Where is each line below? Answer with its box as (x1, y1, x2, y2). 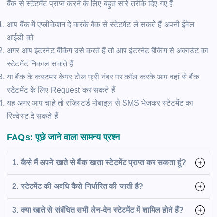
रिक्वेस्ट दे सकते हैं (7, 111, 58, 120)
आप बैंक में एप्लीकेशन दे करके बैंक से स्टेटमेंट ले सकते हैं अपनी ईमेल (7, 20, 195, 29)
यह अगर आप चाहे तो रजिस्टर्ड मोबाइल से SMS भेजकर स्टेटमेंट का (7, 98, 194, 107)
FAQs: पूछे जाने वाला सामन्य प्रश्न (7, 131, 120, 142)
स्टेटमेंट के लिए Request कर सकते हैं (7, 85, 115, 94)
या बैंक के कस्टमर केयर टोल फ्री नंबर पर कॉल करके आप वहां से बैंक (7, 72, 199, 81)
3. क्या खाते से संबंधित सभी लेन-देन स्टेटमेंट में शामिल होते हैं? (12, 206, 184, 215)
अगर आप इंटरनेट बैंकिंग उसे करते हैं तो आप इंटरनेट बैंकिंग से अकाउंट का (7, 46, 208, 55)
